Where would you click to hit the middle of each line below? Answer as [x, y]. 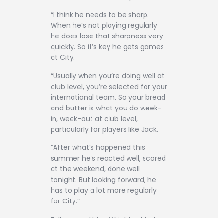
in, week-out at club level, [94, 118]
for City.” [65, 201]
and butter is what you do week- [106, 108]
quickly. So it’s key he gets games [107, 47]
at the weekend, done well [95, 169]
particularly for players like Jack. [104, 129]
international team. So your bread [108, 97]
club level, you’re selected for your [109, 86]
